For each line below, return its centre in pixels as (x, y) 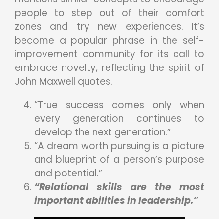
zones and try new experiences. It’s (109, 27)
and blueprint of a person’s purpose (119, 160)
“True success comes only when (119, 105)
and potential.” (68, 174)
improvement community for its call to (109, 54)
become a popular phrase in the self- (109, 41)
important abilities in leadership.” (116, 201)
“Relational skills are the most (119, 187)
